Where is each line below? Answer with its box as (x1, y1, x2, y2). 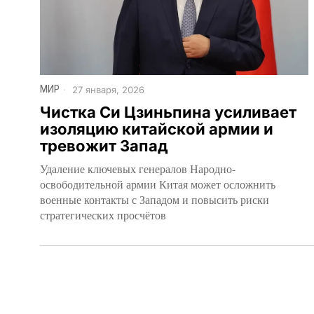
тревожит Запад (40, 136, 168, 155)
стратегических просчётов (40, 207, 166, 222)
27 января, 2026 (69, 84, 144, 96)
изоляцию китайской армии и (40, 119, 273, 138)
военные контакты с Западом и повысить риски (40, 191, 269, 207)
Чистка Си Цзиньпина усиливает (40, 102, 296, 121)
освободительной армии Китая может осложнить (40, 176, 275, 191)
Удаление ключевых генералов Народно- (40, 161, 235, 176)
